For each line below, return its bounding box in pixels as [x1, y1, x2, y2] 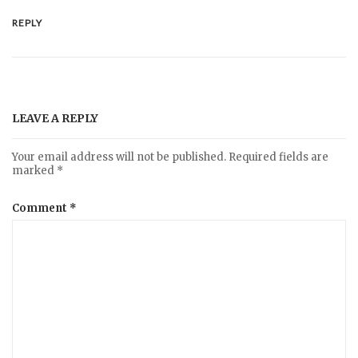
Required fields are [229, 150, 328, 165]
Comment [12, 201, 70, 215]
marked [12, 164, 57, 178]
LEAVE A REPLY [12, 111, 98, 126]
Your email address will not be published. [12, 150, 226, 165]
